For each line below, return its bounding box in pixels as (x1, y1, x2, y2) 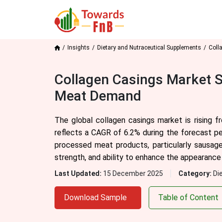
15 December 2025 (103, 169, 163, 177)
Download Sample (63, 193, 127, 202)
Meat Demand (54, 88, 141, 104)
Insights (67, 44, 90, 51)
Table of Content (158, 193, 219, 202)
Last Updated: (54, 169, 103, 177)
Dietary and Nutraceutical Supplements (97, 44, 201, 51)
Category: (178, 169, 213, 177)
